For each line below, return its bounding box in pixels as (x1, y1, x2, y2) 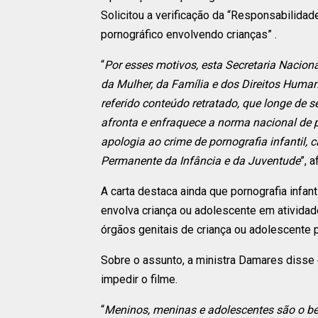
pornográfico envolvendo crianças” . (101, 28, 277, 42)
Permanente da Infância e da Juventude (101, 154, 300, 168)
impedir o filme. (101, 273, 177, 287)
